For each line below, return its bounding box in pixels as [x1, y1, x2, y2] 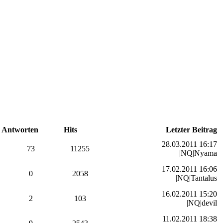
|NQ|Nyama [179, 149, 217, 158]
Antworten [1, 125, 38, 134]
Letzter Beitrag [166, 125, 217, 134]
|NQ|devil [187, 199, 217, 208]
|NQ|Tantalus [176, 174, 217, 183]
